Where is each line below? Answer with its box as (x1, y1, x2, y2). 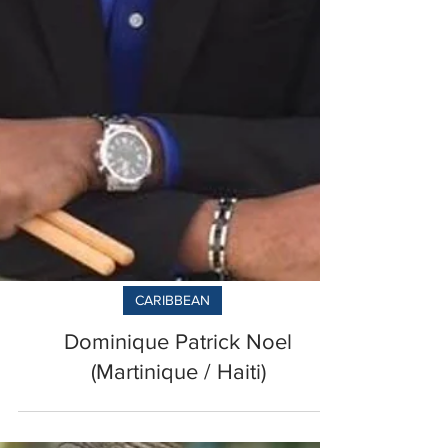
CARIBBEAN (134, 331, 210, 347)
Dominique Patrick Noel (64, 369, 292, 392)
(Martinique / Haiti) (90, 399, 266, 422)
